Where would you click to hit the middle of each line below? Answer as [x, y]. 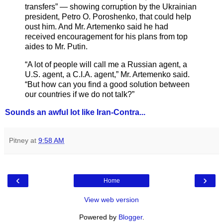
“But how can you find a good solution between [107, 85]
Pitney [19, 140]
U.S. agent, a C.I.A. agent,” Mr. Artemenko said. [107, 75]
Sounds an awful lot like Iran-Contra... [76, 112]
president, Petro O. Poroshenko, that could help [108, 17]
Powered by [99, 217]
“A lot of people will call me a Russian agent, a [106, 65]
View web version [111, 199]
